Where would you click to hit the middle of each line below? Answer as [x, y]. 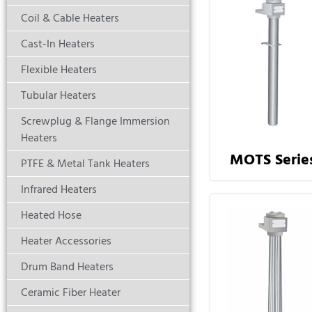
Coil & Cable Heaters [70, 18]
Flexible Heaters [59, 70]
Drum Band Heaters [67, 267]
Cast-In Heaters [58, 44]
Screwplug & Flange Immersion [95, 122]
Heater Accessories [66, 241]
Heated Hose [51, 216]
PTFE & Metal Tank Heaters [85, 164]
